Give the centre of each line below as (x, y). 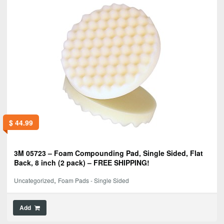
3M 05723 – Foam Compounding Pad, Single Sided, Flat (108, 153)
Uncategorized (34, 180)
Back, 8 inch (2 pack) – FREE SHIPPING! (82, 162)
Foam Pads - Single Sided (93, 180)
